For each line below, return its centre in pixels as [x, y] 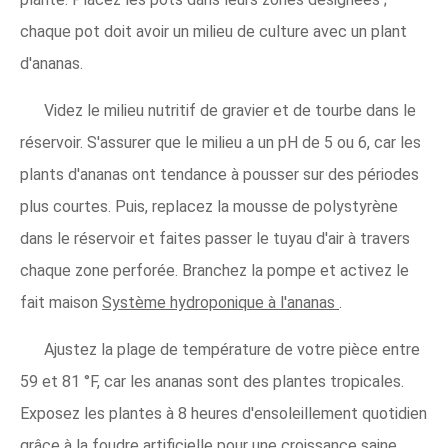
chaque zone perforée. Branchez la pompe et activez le [214, 270]
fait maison [61, 302]
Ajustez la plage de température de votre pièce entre [232, 349]
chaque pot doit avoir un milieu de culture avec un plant [213, 31]
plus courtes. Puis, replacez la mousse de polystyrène [209, 206]
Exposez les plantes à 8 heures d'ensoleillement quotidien [223, 413]
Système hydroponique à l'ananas [220, 302]
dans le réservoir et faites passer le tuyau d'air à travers [215, 238]
